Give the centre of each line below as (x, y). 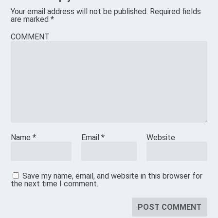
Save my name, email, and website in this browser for (113, 176)
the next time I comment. (55, 184)
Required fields (176, 12)
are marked (31, 19)
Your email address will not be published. (80, 12)
